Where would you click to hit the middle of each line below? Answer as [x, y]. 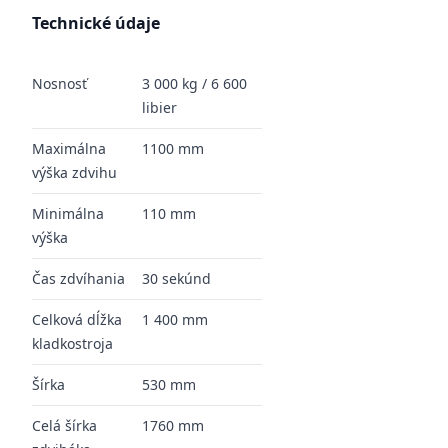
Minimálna [68, 213]
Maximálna [69, 148]
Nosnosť [59, 83]
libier [159, 107]
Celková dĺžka [77, 319]
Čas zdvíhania [78, 278]
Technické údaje [96, 23]
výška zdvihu [74, 172]
